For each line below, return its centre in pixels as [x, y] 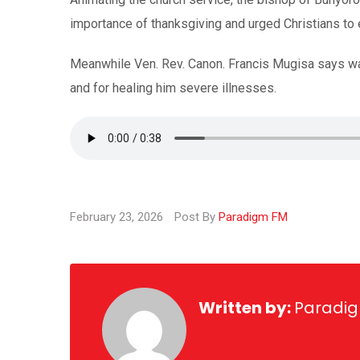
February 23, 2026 [118, 217]
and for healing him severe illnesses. [173, 88]
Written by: [246, 308]
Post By [196, 217]
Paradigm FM [253, 217]
